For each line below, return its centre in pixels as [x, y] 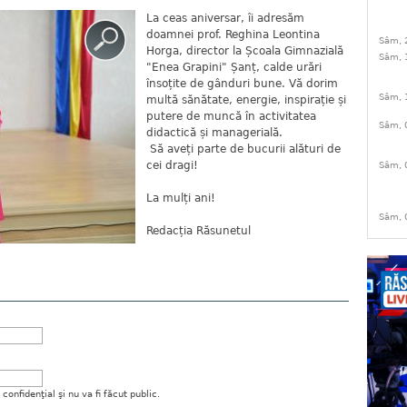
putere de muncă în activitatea [231, 116]
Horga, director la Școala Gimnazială [245, 51]
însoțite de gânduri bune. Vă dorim [242, 84]
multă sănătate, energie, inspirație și [246, 100]
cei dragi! [172, 165]
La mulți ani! [181, 198]
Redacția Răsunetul [200, 231]
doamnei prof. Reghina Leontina [233, 35]
